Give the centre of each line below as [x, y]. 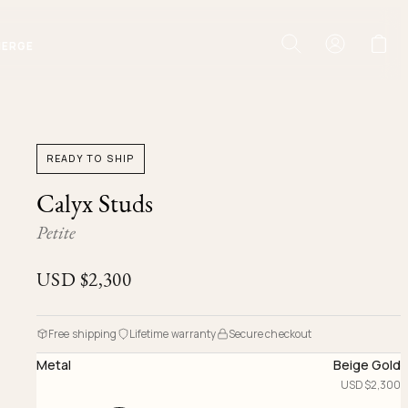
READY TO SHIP [91, 158]
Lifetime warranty [173, 333]
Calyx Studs [95, 203]
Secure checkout [270, 333]
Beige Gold [367, 364]
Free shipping [83, 333]
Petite [56, 232]
